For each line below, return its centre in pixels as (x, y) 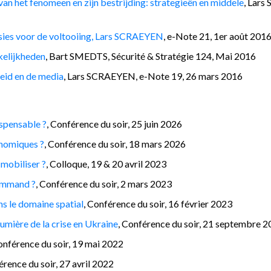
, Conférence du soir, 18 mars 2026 (115, 143)
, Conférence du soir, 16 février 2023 (158, 203)
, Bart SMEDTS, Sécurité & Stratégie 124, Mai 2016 (151, 56)
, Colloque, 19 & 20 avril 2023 (106, 163)
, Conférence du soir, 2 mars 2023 (104, 183)
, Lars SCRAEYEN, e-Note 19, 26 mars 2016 (153, 76)
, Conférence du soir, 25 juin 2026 (114, 123)
